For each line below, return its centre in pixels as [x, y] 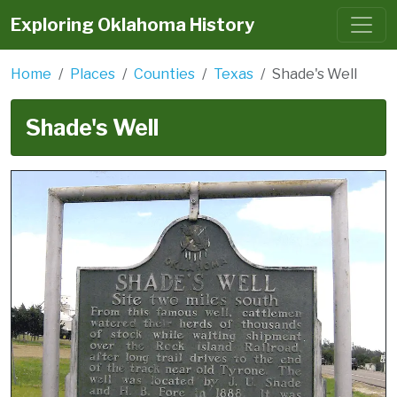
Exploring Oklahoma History [132, 25]
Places [93, 74]
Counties [164, 74]
